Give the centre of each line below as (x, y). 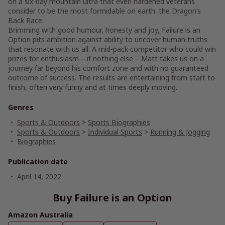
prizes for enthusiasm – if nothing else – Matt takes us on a (106, 59)
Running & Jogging (180, 132)
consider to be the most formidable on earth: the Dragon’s (104, 11)
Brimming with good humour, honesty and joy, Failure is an (104, 30)
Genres (21, 107)
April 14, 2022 (39, 177)
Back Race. (26, 20)
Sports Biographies (119, 122)
